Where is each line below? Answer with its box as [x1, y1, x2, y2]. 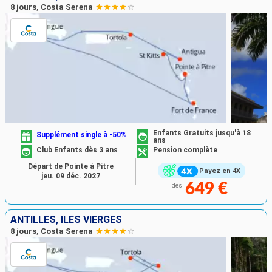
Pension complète [153, 146, 217, 155]
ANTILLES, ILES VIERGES [10, 213, 122, 225]
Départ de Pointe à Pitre [27, 162, 114, 171]
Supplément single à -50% [36, 130, 127, 139]
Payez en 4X [199, 167, 240, 175]
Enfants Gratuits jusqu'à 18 [153, 129, 251, 138]
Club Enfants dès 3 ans [36, 146, 118, 155]
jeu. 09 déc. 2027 [41, 172, 100, 181]
